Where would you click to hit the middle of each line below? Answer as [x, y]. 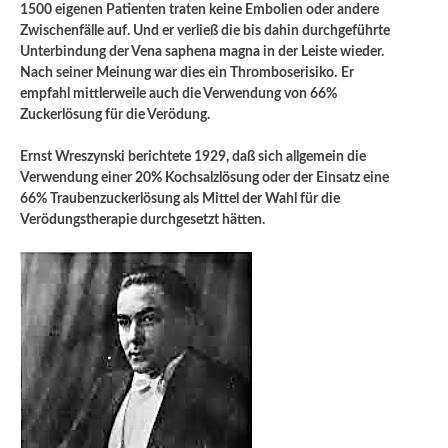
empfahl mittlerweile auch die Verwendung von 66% [178, 93]
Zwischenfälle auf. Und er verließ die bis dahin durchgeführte [205, 30]
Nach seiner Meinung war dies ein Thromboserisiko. [178, 72]
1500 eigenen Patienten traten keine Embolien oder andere [199, 9]
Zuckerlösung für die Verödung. [115, 114]
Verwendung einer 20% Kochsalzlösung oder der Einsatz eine [204, 177]
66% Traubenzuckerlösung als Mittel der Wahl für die [180, 198]
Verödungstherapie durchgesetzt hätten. [142, 219]
